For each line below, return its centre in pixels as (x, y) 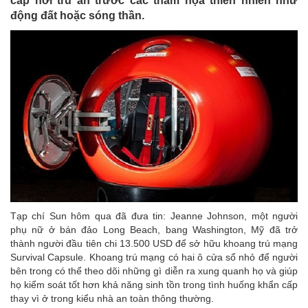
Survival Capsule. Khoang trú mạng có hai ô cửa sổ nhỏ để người (154, 257)
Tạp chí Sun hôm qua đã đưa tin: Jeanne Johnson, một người (154, 216)
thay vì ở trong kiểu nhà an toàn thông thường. (112, 299)
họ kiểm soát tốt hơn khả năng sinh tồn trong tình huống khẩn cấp (154, 285)
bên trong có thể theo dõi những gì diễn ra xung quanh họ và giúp (154, 271)
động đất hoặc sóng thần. (77, 15)
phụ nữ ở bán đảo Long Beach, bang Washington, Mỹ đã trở (154, 230)
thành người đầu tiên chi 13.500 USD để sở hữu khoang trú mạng (154, 244)
